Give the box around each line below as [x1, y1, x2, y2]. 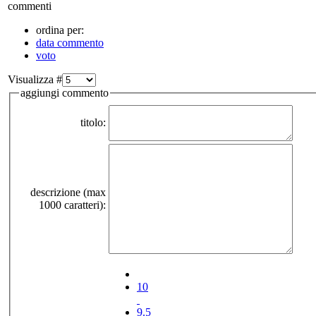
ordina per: [36, 23, 84, 36]
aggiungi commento [20, 86, 109, 99]
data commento [36, 36, 104, 49]
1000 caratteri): [39, 199, 106, 212]
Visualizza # [8, 73, 62, 85]
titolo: [80, 116, 106, 129]
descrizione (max [30, 186, 106, 199]
